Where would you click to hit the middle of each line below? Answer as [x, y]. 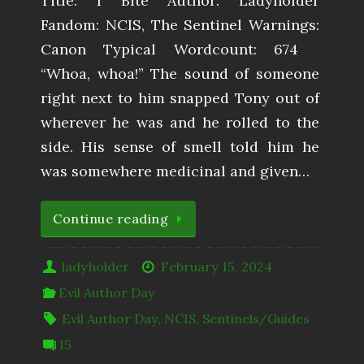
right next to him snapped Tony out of [180, 98]
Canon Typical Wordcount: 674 [180, 50]
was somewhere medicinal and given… [175, 171]
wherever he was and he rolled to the [180, 123]
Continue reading [110, 219]
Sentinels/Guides [256, 319]
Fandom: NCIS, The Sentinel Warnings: [180, 25]
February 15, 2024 [216, 267]
